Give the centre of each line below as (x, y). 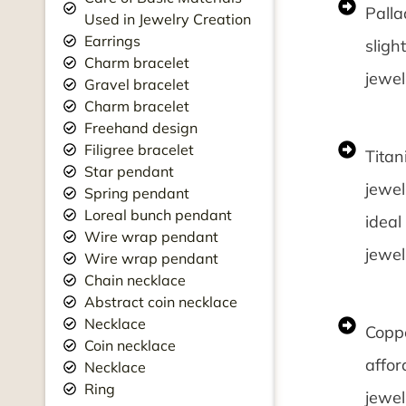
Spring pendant (136, 193)
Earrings (112, 41)
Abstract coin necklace (160, 302)
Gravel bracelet (136, 84)
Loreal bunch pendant (158, 215)
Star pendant (129, 171)
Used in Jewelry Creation (167, 19)
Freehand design (140, 128)
